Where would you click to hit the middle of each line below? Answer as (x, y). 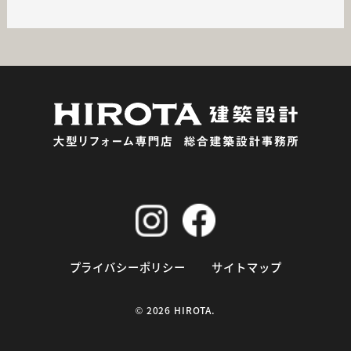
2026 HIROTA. (181, 309)
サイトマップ (247, 267)
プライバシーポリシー (127, 267)
